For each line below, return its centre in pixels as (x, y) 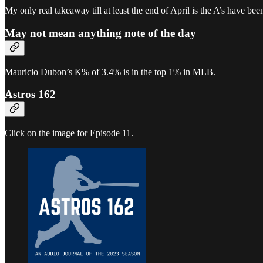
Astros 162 (30, 95)
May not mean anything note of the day (100, 33)
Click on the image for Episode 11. (69, 133)
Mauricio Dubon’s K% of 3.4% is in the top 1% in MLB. (110, 72)
